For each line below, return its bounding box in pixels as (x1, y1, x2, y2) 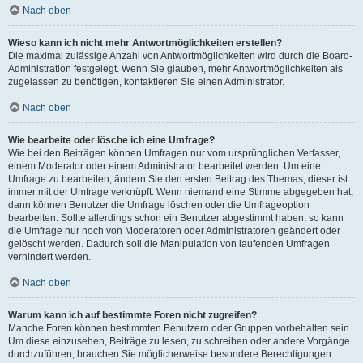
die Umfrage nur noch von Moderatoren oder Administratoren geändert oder (8, 225, 340, 237)
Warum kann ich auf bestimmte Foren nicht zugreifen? (8, 310, 257, 321)
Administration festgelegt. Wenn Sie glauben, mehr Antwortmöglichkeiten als (8, 63, 343, 75)
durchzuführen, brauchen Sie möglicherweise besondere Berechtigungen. (8, 348, 334, 360)
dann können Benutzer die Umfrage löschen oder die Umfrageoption (8, 199, 310, 211)
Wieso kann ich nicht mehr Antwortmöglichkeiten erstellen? (8, 37, 282, 49)
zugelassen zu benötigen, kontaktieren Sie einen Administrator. (8, 76, 284, 88)
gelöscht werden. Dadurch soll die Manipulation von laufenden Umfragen (8, 238, 330, 250)
